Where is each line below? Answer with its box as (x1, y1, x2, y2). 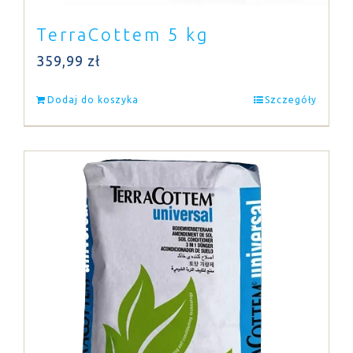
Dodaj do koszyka (47, 95, 139, 105)
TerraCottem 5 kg (36, 24, 209, 44)
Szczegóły (265, 95, 317, 105)
